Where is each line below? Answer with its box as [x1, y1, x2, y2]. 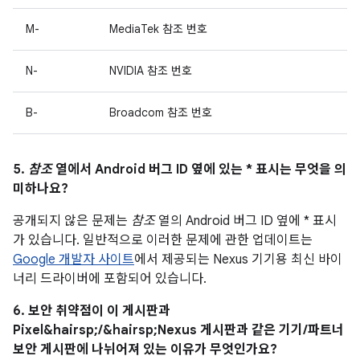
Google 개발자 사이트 [13, 252, 134, 268]
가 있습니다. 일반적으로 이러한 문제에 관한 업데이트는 [13, 232, 313, 248]
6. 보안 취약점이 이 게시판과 [13, 303, 170, 319]
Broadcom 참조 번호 [109, 105, 212, 120]
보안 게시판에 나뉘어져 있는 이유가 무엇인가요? [13, 342, 277, 358]
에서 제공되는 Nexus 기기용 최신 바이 [134, 252, 342, 268]
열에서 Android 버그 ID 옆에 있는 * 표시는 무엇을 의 [52, 162, 346, 178]
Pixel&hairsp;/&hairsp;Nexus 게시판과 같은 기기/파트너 [13, 322, 344, 338]
